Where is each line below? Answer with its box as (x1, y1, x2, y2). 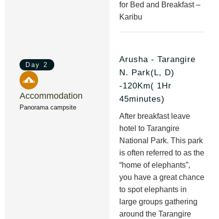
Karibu (119, 13, 142, 21)
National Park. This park (119, 136, 203, 145)
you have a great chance (119, 173, 204, 181)
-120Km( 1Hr (119, 81, 172, 90)
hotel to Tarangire (119, 124, 179, 132)
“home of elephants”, (119, 160, 190, 169)
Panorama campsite (20, 104, 76, 111)
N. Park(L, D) (119, 68, 175, 77)
